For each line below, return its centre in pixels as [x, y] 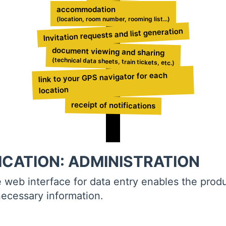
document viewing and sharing [108, 51]
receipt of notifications [113, 105]
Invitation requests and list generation [113, 35]
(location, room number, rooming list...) [113, 19]
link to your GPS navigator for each [103, 77]
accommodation [86, 9]
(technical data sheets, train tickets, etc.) [113, 61]
